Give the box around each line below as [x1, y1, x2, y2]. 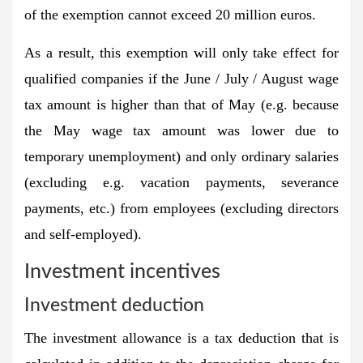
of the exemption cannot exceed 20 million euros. [24, 6, 316, 23]
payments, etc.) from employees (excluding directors [24, 199, 339, 216]
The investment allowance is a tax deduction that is [24, 329, 339, 346]
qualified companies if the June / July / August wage [24, 70, 339, 87]
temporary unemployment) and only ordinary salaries [24, 147, 339, 164]
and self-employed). [24, 225, 142, 242]
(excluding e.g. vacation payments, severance [24, 173, 339, 190]
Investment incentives [24, 261, 220, 282]
